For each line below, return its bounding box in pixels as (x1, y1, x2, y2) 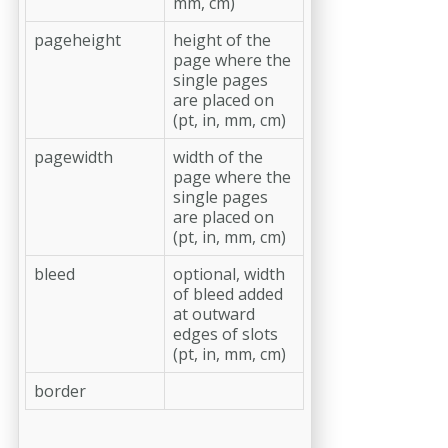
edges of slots (173, 322, 278, 345)
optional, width (173, 262, 285, 285)
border (34, 379, 86, 402)
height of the (173, 28, 271, 51)
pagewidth (34, 145, 113, 168)
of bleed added (173, 282, 283, 305)
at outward (173, 302, 255, 325)
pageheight (34, 28, 121, 51)
